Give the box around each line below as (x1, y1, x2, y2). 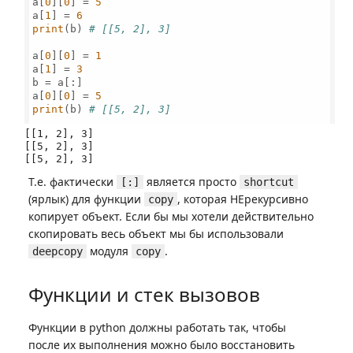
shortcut (243, 176, 294, 188)
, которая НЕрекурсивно (177, 191, 308, 206)
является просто (143, 174, 240, 189)
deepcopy (32, 245, 83, 258)
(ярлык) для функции (28, 191, 144, 206)
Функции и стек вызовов (28, 281, 260, 307)
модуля (87, 243, 132, 258)
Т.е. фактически (28, 174, 117, 189)
